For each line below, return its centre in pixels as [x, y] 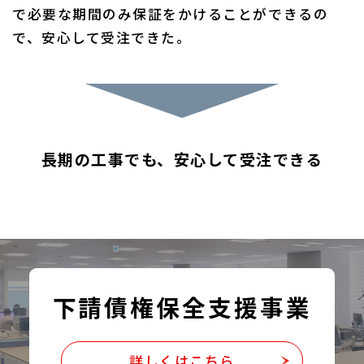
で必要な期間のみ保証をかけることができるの [171, 14]
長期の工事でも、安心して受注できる [182, 159]
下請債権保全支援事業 [182, 307]
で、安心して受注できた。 [102, 38]
